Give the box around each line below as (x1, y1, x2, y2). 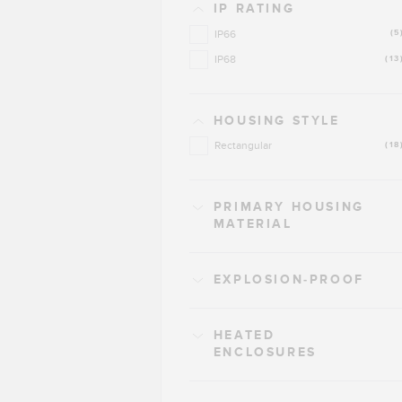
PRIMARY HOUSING (213, 198, 364, 214)
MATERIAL (213, 215, 293, 232)
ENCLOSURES (213, 344, 317, 360)
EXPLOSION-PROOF (213, 271, 364, 287)
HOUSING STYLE (213, 112, 340, 128)
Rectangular (214, 138, 272, 152)
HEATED (213, 327, 275, 343)
